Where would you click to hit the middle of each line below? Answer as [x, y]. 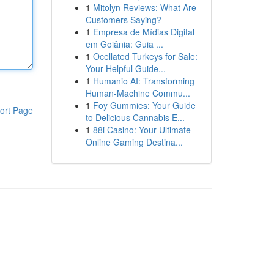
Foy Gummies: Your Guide [144, 105]
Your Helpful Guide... [125, 68]
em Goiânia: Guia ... [124, 44]
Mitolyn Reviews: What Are [144, 7]
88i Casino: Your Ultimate [142, 130]
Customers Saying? [123, 20]
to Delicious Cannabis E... [135, 117]
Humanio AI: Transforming [143, 81]
